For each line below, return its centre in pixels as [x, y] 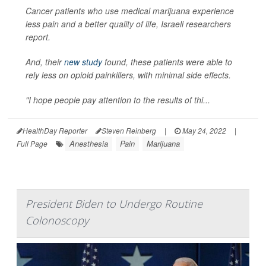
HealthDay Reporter [55, 131]
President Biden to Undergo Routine [114, 204]
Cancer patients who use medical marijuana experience [130, 11]
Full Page [32, 144]
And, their [45, 62]
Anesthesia [89, 144]
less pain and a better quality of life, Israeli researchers [128, 24]
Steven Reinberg [129, 131]
